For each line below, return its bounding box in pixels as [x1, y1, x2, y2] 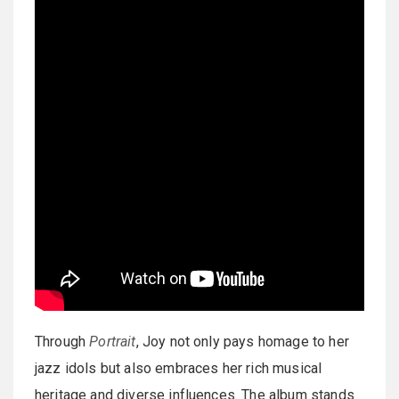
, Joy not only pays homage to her [135, 333, 349, 350]
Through [35, 333, 90, 350]
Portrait [89, 333, 136, 350]
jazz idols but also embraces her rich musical [35, 360, 322, 377]
